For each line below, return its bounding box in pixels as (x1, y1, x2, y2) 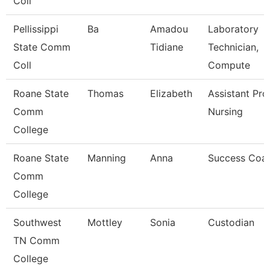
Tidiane (150, 41, 183, 53)
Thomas (87, 87, 124, 99)
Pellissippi (13, 23, 58, 35)
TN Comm (13, 234, 60, 246)
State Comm (13, 41, 71, 53)
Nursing (208, 105, 243, 118)
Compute (208, 59, 250, 71)
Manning (87, 152, 126, 164)
